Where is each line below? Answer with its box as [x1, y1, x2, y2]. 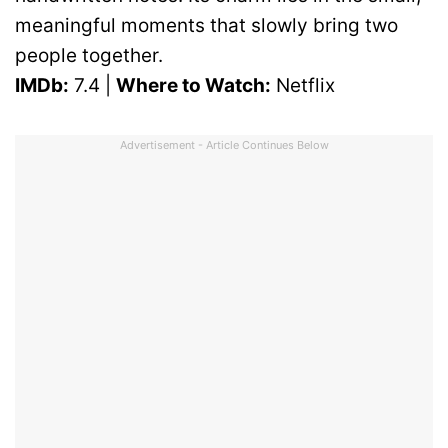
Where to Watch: [116, 73, 271, 97]
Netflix [271, 73, 335, 97]
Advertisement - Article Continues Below [119, 138, 329, 153]
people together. [15, 43, 163, 67]
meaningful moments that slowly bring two [15, 13, 398, 37]
